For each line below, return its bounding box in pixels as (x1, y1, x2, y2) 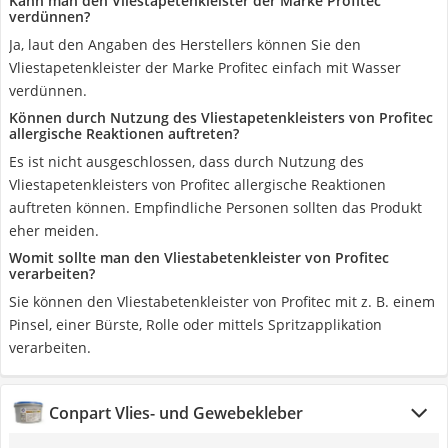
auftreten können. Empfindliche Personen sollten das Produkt (9, 198, 422, 217)
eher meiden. (9, 221, 99, 240)
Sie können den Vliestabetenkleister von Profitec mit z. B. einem (9, 292, 435, 311)
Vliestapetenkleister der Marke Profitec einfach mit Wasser (9, 58, 401, 77)
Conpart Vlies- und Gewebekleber (49, 402, 303, 424)
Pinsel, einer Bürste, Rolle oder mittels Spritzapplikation (9, 315, 382, 334)
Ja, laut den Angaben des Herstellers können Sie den (9, 35, 361, 54)
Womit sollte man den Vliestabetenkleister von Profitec (9, 248, 389, 267)
